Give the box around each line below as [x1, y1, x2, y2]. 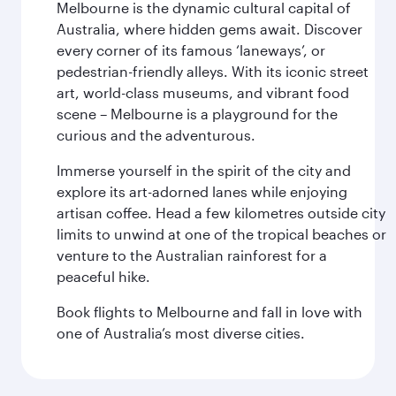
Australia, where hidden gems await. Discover [57, 20, 362, 37]
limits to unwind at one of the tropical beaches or [57, 225, 386, 242]
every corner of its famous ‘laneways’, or [57, 42, 325, 58]
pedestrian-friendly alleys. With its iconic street [57, 63, 369, 80]
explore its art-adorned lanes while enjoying [57, 183, 347, 200]
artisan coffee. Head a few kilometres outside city [57, 204, 385, 221]
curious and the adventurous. [57, 126, 255, 143]
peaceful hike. [57, 268, 150, 285]
